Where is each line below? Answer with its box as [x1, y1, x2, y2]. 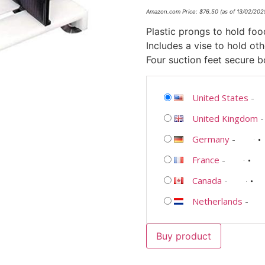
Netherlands [192, 195, 243, 207]
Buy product [156, 230, 211, 242]
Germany [192, 132, 230, 145]
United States [192, 91, 248, 104]
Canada [192, 174, 222, 186]
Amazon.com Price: [146, 8, 199, 15]
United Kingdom [192, 112, 258, 124]
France [192, 153, 219, 166]
